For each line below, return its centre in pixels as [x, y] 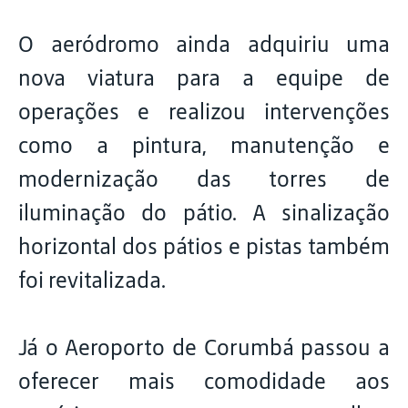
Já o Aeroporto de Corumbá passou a [204, 347]
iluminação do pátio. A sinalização [204, 213]
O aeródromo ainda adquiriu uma [204, 44]
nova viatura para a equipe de [204, 78]
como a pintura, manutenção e [204, 145]
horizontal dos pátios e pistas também [204, 246]
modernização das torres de [204, 179]
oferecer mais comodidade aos [204, 381]
